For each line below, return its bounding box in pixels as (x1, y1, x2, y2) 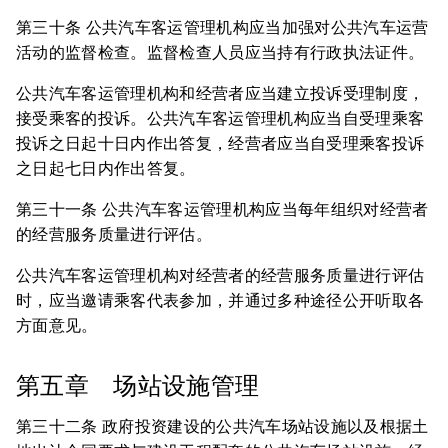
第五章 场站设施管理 (16, 372, 266, 400)
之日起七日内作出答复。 (16, 159, 196, 178)
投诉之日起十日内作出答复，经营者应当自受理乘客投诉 (16, 134, 425, 153)
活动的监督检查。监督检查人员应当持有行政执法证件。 (16, 43, 425, 62)
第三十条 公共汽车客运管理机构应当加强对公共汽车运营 (16, 18, 429, 37)
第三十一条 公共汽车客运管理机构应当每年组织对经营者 (16, 200, 429, 219)
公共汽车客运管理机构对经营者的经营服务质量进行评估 (16, 266, 425, 285)
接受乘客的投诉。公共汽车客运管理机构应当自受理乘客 (16, 109, 425, 128)
